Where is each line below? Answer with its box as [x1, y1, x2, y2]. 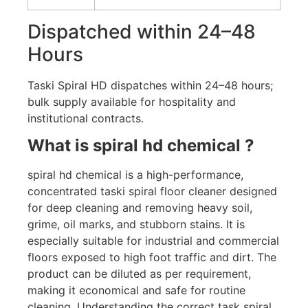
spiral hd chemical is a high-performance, [27, 168, 243, 182]
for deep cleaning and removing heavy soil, [27, 201, 252, 215]
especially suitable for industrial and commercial [27, 234, 279, 248]
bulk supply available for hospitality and [27, 94, 236, 109]
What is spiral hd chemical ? [27, 135, 254, 156]
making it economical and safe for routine [27, 283, 245, 298]
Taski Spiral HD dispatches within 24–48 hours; [27, 78, 273, 92]
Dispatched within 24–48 [27, 19, 256, 43]
